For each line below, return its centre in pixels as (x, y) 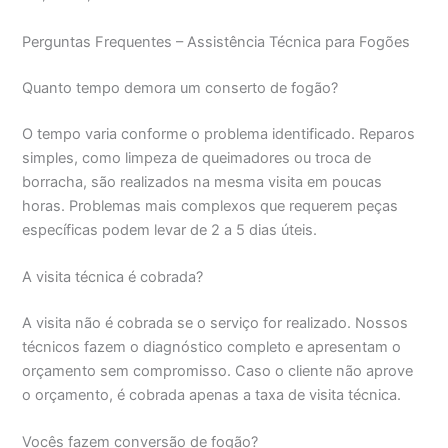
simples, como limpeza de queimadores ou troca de (197, 157)
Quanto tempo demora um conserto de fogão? (180, 87)
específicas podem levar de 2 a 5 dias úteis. (170, 229)
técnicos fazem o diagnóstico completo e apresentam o (212, 346)
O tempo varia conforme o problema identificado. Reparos (219, 133)
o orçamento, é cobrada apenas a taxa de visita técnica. (212, 394)
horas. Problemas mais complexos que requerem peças (210, 205)
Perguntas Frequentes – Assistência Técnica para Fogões (216, 41)
